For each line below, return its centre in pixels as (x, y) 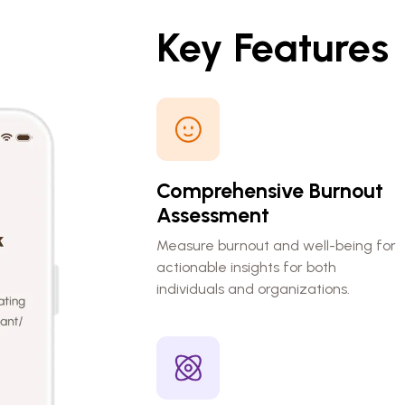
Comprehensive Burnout (270, 190)
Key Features (273, 47)
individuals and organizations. (253, 288)
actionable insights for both (246, 267)
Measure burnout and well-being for (276, 245)
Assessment (213, 215)
